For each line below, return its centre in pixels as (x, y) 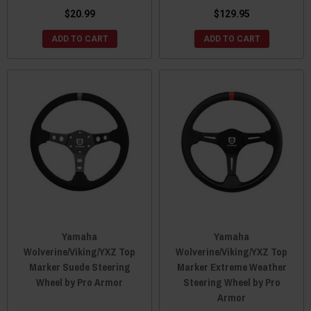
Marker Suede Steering (79, 267)
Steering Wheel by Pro (232, 282)
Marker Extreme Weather (232, 267)
